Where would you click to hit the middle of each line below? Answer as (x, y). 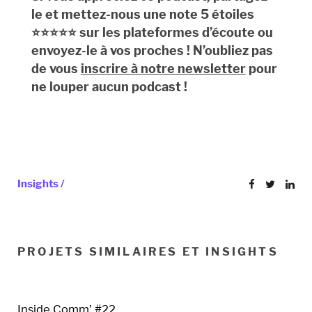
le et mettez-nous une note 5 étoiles (142, 15)
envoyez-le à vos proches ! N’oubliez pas (152, 51)
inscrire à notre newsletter (163, 69)
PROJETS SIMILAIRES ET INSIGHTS (148, 252)
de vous (56, 69)
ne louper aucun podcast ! (109, 87)
